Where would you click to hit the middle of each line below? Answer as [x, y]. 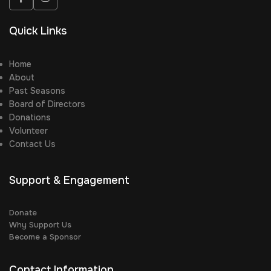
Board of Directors [47, 104]
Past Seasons [37, 91]
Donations [30, 118]
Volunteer [28, 131]
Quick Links [38, 31]
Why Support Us [40, 225]
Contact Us [32, 144]
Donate [23, 213]
